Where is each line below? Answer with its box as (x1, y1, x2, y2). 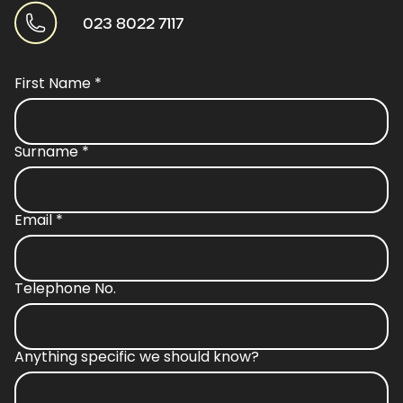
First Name (14, 73, 94, 94)
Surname (14, 141, 82, 163)
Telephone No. (14, 278, 116, 300)
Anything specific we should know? (14, 346, 259, 368)
